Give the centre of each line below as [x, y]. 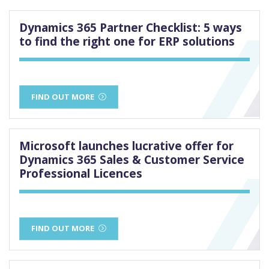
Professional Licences [81, 173]
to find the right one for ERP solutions [127, 41]
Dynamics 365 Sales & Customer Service [132, 159]
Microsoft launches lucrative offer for [126, 145]
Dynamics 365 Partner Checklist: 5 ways [131, 27]
